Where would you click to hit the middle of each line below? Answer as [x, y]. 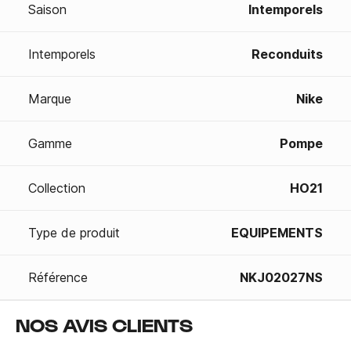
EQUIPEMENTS [277, 233]
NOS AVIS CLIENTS [104, 325]
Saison [47, 10]
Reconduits [287, 54]
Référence [58, 278]
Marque [50, 99]
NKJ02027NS [281, 278]
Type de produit [74, 233]
